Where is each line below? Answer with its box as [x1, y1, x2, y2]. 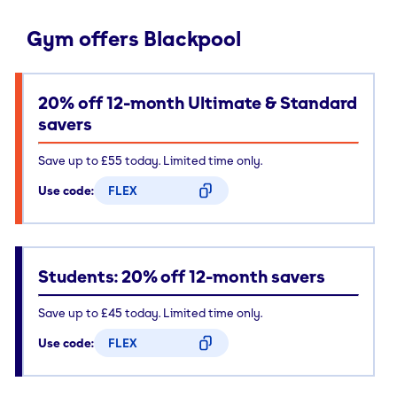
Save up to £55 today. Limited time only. [38, 152, 262, 167]
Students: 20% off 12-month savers [38, 265, 325, 287]
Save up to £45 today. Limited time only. [38, 304, 262, 320]
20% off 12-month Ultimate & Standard [38, 91, 357, 113]
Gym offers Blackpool [27, 25, 242, 51]
